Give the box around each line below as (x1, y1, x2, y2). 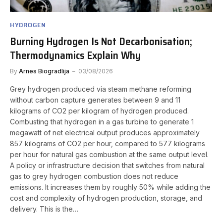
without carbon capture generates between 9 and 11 (10, 96, 180, 105)
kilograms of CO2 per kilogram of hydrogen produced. (10, 107, 189, 115)
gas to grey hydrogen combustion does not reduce (10, 172, 178, 181)
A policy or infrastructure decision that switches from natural (10, 161, 205, 170)
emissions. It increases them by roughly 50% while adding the (10, 183, 211, 192)
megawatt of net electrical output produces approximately (10, 128, 200, 137)
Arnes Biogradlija (19, 67, 69, 75)
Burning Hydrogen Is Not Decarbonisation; (10, 33, 192, 50)
